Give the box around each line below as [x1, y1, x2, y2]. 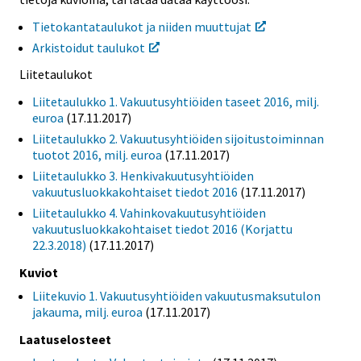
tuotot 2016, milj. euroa [32, 147, 162, 164]
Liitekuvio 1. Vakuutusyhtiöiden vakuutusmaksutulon [32, 287, 321, 304]
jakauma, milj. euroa [32, 303, 143, 320]
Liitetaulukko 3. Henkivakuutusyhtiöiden [32, 168, 254, 185]
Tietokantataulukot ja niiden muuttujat [32, 18, 251, 35]
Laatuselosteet [19, 330, 111, 347]
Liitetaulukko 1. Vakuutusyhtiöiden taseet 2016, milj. [32, 93, 319, 110]
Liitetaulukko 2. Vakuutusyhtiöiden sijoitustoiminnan [32, 131, 324, 147]
